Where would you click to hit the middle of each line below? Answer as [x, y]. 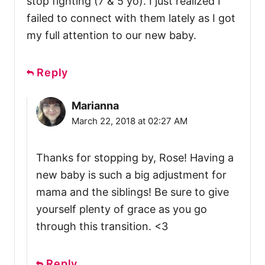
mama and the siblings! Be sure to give [132, 192]
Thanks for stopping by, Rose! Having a [135, 157]
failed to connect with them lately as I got [131, 18]
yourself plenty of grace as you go [122, 209]
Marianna [95, 105]
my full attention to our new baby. [112, 35]
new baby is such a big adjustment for [131, 174]
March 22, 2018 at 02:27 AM [130, 121]
